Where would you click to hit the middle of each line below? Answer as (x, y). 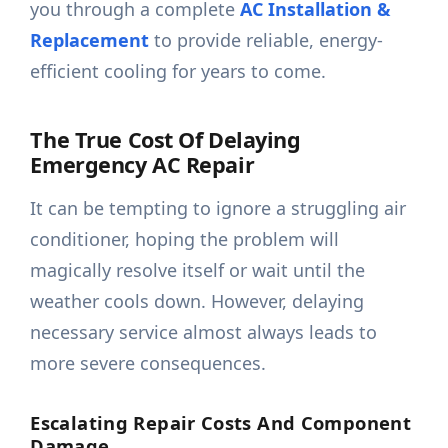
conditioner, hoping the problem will (185, 239)
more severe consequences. (148, 363)
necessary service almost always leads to (204, 332)
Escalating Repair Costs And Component (221, 423)
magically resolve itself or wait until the (198, 270)
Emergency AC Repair (142, 165)
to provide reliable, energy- (266, 40)
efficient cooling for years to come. (178, 71)
